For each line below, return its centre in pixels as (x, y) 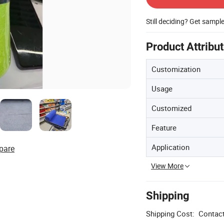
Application (170, 147)
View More (167, 166)
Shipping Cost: (170, 213)
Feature (164, 127)
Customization (176, 69)
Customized (171, 108)
